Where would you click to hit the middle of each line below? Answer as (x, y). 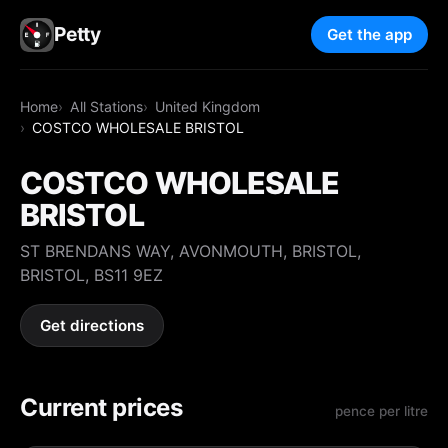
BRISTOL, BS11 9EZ (91, 274)
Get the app (369, 35)
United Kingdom (208, 106)
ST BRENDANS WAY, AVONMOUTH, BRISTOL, (190, 250)
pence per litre (381, 410)
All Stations (107, 106)
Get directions (92, 326)
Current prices (101, 407)
